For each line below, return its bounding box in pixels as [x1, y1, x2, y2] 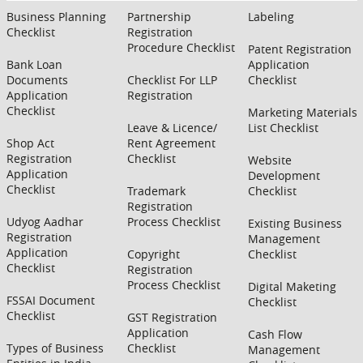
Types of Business [6, 340, 104, 357]
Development [247, 168, 320, 184]
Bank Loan [6, 57, 62, 73]
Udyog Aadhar [6, 214, 83, 230]
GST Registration [126, 310, 217, 326]
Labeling [247, 9, 294, 25]
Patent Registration [247, 41, 352, 58]
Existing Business [247, 216, 342, 232]
